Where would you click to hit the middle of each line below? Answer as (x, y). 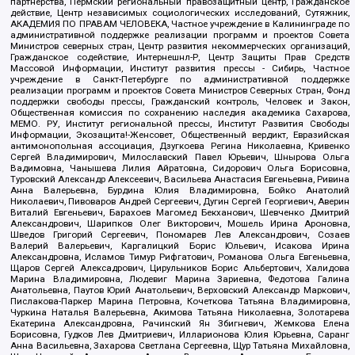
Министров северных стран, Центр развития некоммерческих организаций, (180, 46)
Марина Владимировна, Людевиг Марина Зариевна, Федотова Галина (180, 279)
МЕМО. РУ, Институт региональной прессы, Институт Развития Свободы (180, 123)
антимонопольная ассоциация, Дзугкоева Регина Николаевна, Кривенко (180, 145)
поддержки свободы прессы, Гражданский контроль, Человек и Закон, (180, 101)
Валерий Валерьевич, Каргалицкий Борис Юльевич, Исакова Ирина (180, 245)
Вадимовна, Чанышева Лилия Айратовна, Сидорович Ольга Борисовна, (180, 168)
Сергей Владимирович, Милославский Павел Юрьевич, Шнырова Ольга (180, 157)
